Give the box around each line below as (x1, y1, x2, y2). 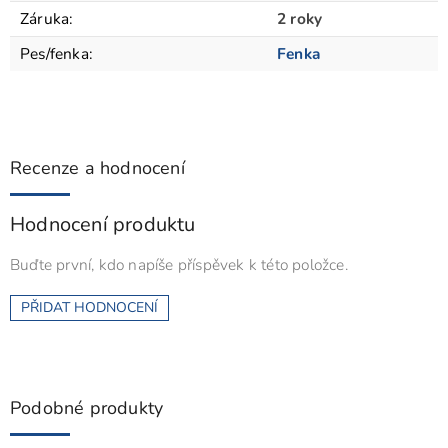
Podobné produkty (10, 395, 164, 420)
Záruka (20, 8, 70, 30)
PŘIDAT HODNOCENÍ (21, 297, 158, 317)
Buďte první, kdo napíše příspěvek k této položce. (10, 253, 348, 275)
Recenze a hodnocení (10, 156, 185, 181)
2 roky (277, 8, 323, 30)
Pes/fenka (20, 43, 89, 65)
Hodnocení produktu (10, 211, 196, 239)
